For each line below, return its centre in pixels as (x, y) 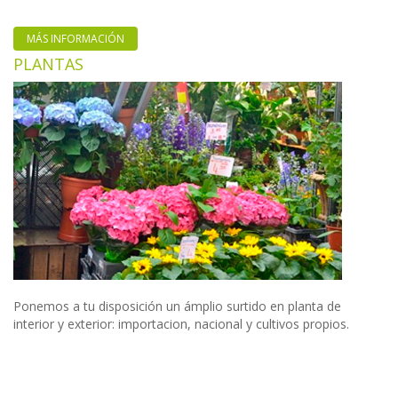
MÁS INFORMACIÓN (76, 39)
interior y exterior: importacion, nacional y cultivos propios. (181, 324)
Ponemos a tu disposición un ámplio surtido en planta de (177, 306)
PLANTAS (48, 64)
